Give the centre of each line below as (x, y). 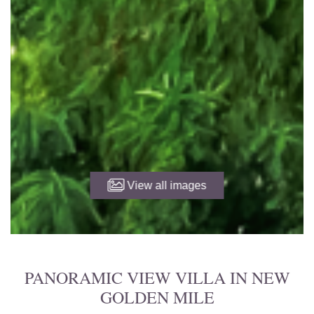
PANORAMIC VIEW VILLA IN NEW (157, 278)
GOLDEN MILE (157, 298)
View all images (165, 186)
